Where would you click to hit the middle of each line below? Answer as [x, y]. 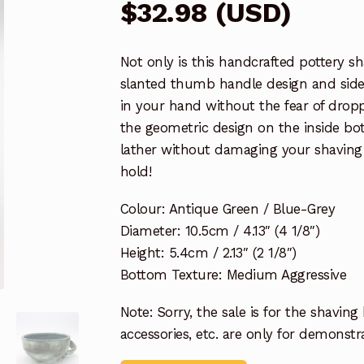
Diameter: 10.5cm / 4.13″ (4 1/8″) [220, 230]
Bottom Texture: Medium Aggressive [233, 274]
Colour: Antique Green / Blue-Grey [227, 208]
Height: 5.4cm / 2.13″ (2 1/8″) [208, 252]
